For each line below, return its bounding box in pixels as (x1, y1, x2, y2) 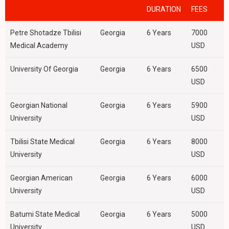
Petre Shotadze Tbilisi (10, 29, 81, 37)
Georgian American (10, 174, 73, 182)
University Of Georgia (10, 65, 78, 74)
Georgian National (10, 101, 67, 110)
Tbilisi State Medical (10, 138, 75, 146)
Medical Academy (10, 41, 68, 50)
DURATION (147, 5, 181, 14)
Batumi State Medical (10, 210, 80, 219)
